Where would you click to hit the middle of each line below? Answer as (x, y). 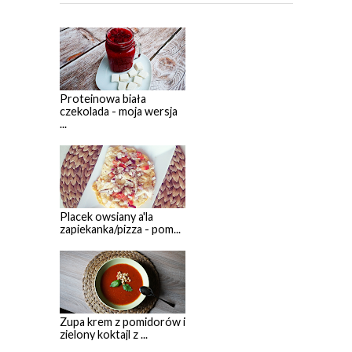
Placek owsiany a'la (106, 217)
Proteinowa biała (103, 99)
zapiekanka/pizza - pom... (120, 229)
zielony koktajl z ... (103, 335)
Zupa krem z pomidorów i (122, 322)
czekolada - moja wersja (118, 112)
